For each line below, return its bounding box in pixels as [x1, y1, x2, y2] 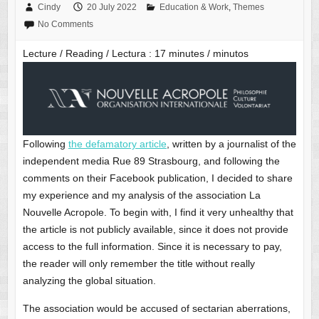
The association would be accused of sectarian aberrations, [22, 302, 291, 314]
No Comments [37, 19, 93, 30]
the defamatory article [68, 137, 167, 150]
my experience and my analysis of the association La [22, 189, 261, 201]
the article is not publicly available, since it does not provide [22, 223, 288, 235]
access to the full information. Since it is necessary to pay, [22, 240, 282, 252]
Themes [232, 2, 264, 13]
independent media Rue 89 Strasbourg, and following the [22, 155, 280, 167]
